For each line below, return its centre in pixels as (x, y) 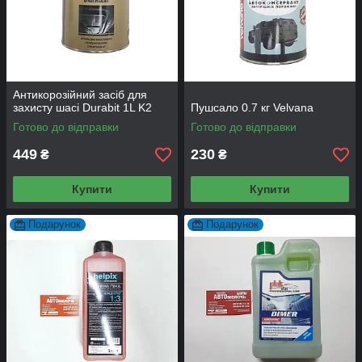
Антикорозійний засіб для (80, 95)
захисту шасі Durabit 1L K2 (82, 108)
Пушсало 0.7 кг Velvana (252, 108)
